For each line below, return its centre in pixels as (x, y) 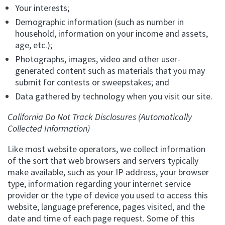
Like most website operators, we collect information (106, 149)
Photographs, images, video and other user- (98, 59)
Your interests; (42, 8)
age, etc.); (34, 45)
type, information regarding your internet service (99, 184)
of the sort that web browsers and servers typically (103, 160)
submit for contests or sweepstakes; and (92, 82)
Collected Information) (49, 128)
